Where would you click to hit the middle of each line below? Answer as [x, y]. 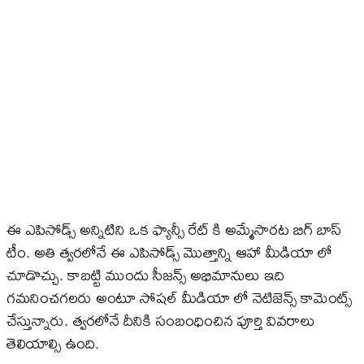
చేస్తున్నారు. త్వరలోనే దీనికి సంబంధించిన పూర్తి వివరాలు [161, 321]
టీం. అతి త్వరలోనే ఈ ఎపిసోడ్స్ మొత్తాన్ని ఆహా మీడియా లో [169, 253]
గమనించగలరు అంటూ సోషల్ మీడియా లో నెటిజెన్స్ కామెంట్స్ [179, 298]
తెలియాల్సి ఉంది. [53, 344]
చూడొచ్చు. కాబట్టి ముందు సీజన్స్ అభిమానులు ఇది [145, 275]
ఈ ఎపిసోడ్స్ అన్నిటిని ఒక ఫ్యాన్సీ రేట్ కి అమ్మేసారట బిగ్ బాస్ [174, 230]
